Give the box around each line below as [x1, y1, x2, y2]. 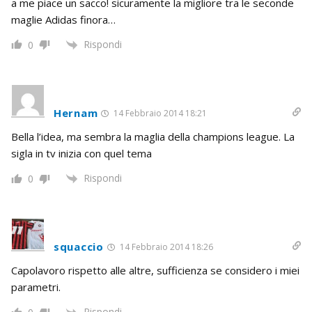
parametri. [11, 280, 61, 295]
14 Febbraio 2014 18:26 [117, 241, 213, 253]
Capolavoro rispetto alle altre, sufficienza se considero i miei [11, 263, 299, 278]
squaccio [54, 240, 104, 254]
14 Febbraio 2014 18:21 [111, 107, 208, 119]
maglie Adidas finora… [11, 12, 116, 26]
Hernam [54, 106, 98, 120]
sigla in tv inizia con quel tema [11, 146, 152, 160]
